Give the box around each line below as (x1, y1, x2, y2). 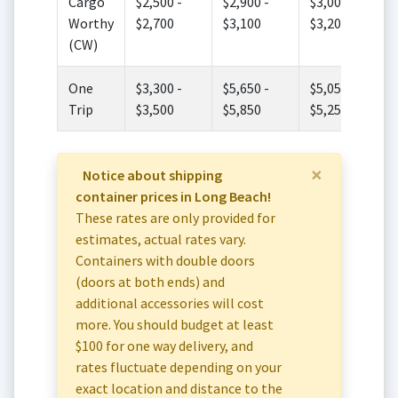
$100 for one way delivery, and (76, 336, 253, 354)
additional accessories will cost (76, 293, 264, 312)
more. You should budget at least (76, 314, 274, 333)
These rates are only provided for (76, 208, 275, 227)
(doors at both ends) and (76, 272, 225, 291)
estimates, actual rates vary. (76, 229, 246, 248)
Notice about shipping (83, 165, 222, 184)
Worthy (68, 13, 114, 32)
